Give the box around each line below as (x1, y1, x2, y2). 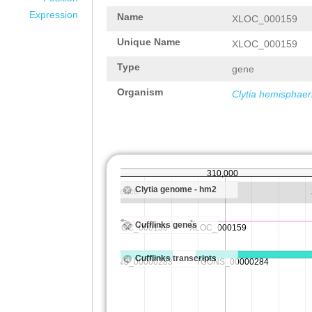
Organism (117, 86, 163, 97)
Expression (29, 9, 78, 20)
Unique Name (117, 36, 180, 47)
